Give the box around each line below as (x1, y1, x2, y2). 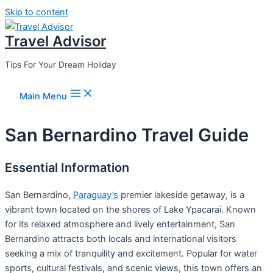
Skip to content (5, 7, 68, 18)
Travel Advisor (5, 32, 106, 50)
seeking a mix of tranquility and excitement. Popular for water (5, 247, 257, 259)
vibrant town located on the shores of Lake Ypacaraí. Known (5, 204, 256, 215)
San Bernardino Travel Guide (5, 124, 249, 146)
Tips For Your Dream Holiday (5, 59, 116, 69)
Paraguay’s (73, 189, 118, 200)
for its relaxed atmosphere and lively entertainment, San (5, 218, 235, 230)
